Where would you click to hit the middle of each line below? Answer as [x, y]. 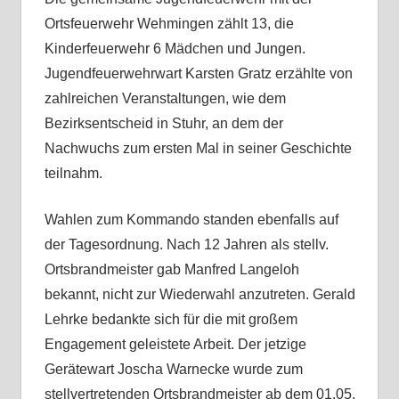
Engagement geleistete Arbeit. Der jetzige [175, 344]
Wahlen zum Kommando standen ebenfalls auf [191, 219]
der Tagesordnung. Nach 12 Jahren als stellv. [186, 244]
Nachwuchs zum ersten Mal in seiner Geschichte [198, 148]
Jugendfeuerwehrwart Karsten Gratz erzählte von [198, 73]
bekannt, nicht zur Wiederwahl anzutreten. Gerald [199, 294]
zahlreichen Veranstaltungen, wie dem [165, 98]
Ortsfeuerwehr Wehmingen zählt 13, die [169, 23]
